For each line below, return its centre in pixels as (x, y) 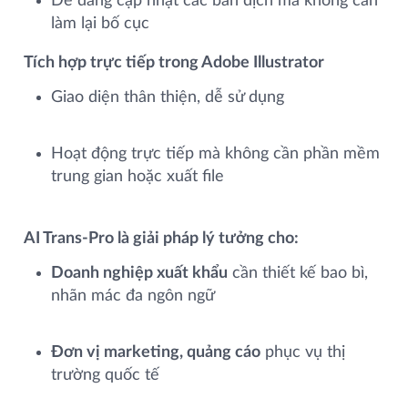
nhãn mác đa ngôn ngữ (133, 296)
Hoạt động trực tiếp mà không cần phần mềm (215, 154)
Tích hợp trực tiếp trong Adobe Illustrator (174, 63)
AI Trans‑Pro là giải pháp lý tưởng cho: (161, 239)
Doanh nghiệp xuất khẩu (139, 273)
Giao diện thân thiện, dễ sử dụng (168, 97)
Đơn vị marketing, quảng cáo (156, 352)
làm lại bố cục (100, 24)
